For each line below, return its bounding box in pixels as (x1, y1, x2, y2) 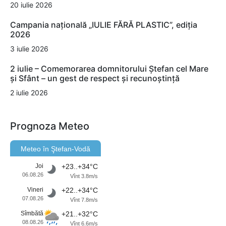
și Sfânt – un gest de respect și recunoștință (10, 73, 180, 84)
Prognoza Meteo (10, 120, 89, 133)
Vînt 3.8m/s (70, 173, 98, 180)
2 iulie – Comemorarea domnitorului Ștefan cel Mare (10, 64, 208, 74)
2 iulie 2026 (10, 88, 48, 97)
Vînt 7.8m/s (70, 197, 98, 203)
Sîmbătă (21, 210, 43, 217)
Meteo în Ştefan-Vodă (21, 145, 90, 153)
